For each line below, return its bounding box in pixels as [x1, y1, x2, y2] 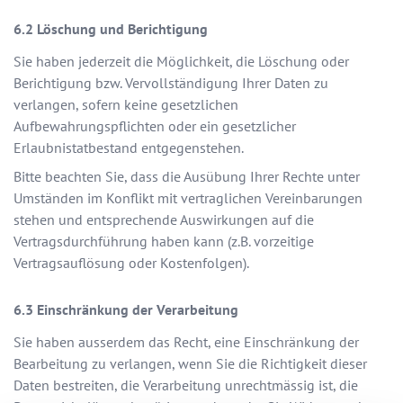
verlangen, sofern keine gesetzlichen [13, 95, 238, 114]
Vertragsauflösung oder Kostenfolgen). [13, 254, 249, 273]
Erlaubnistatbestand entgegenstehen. [13, 139, 244, 157]
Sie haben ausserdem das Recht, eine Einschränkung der [13, 333, 359, 352]
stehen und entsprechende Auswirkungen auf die [13, 210, 314, 229]
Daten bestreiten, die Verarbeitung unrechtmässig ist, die [13, 376, 358, 395]
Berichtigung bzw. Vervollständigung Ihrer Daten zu [13, 74, 328, 93]
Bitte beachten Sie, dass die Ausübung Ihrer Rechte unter [13, 167, 360, 186]
